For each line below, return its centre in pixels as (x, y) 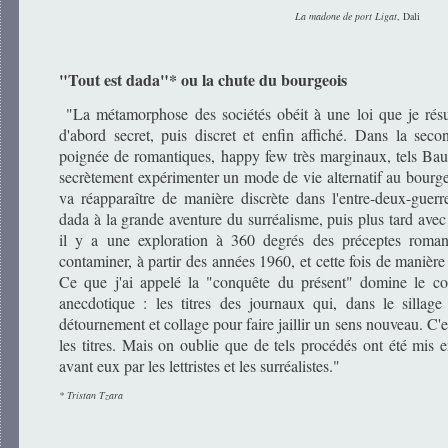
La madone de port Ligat (346, 15)
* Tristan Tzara (91, 394)
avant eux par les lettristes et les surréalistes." (199, 365)
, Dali (408, 15)
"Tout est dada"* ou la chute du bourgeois (203, 79)
